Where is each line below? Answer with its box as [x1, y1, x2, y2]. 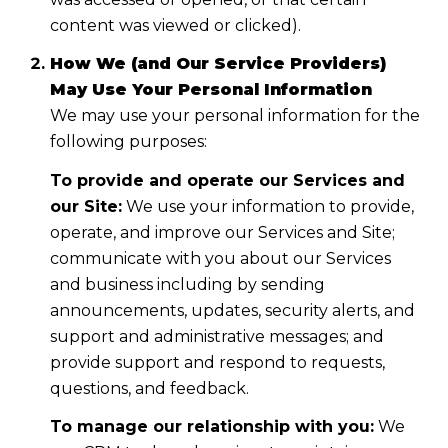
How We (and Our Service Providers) [49, 54, 386, 74]
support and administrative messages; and [49, 326, 384, 346]
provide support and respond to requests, [49, 352, 385, 372]
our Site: [49, 196, 122, 216]
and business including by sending [49, 274, 325, 294]
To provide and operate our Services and [49, 170, 405, 190]
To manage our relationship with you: [49, 417, 374, 437]
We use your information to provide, [121, 196, 414, 216]
